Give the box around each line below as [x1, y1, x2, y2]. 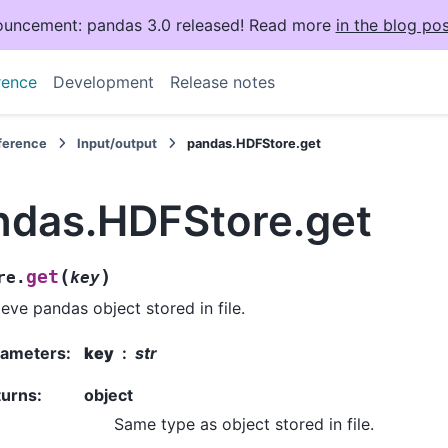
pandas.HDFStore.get [187, 136, 322, 151]
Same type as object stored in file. [114, 413, 374, 434]
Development [52, 72, 154, 92]
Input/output [77, 136, 158, 151]
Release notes [169, 72, 275, 92]
